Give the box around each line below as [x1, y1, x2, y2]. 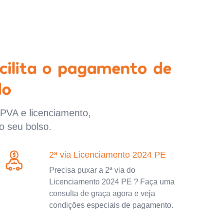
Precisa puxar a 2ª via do [49, 165, 136, 174]
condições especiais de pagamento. [49, 200, 174, 209]
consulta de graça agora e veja [49, 189, 156, 198]
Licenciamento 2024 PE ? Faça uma [49, 177, 175, 186]
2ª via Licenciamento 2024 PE [49, 149, 166, 160]
